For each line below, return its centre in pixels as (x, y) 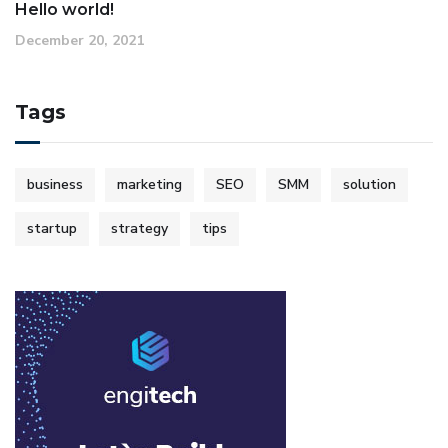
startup (52, 228)
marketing (149, 184)
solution (369, 184)
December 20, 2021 (79, 40)
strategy (139, 228)
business (55, 184)
